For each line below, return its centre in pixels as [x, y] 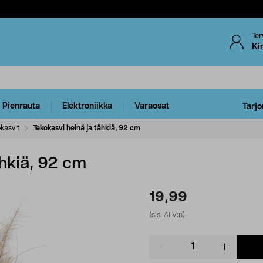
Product [164, 240]
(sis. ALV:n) [167, 215]
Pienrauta [21, 107]
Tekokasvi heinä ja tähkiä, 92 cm [87, 128]
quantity [165, 252]
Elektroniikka [87, 107]
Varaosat [152, 107]
